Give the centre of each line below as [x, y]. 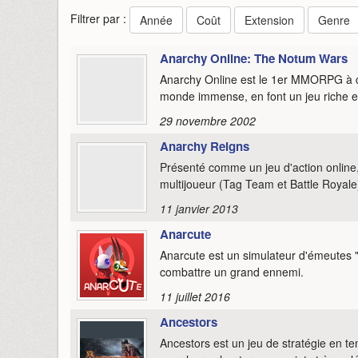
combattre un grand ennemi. [232, 271]
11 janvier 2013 [199, 208]
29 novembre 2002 [208, 120]
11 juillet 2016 [195, 296]
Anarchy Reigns [205, 146]
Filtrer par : [100, 18]
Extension [269, 20]
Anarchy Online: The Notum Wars [254, 58]
